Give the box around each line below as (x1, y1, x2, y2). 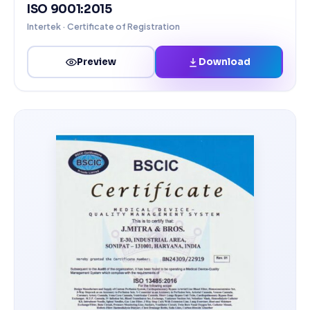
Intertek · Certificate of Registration (27, 21, 180, 32)
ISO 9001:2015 (27, 2, 112, 17)
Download (199, 55, 250, 68)
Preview (77, 56, 116, 68)
